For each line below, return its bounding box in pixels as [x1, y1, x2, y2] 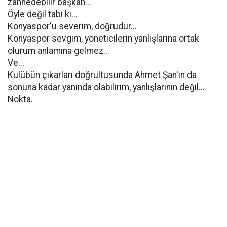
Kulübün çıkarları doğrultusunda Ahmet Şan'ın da [8, 70, 197, 80]
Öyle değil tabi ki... [8, 9, 78, 19]
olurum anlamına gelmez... [8, 46, 109, 56]
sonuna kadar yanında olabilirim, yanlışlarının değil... [8, 82, 205, 92]
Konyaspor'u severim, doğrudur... [8, 21, 137, 31]
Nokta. [8, 94, 33, 104]
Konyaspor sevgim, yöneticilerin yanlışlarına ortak [8, 33, 199, 44]
